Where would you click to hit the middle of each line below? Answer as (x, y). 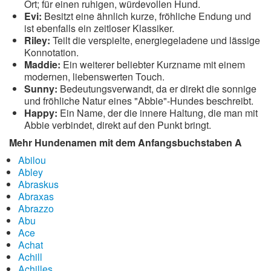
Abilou (32, 160)
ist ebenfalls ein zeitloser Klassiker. (99, 28)
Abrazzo (36, 208)
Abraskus (38, 184)
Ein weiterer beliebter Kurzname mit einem (153, 64)
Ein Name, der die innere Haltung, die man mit (158, 113)
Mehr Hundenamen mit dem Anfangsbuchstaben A (126, 142)
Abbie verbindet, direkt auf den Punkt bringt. (118, 125)
